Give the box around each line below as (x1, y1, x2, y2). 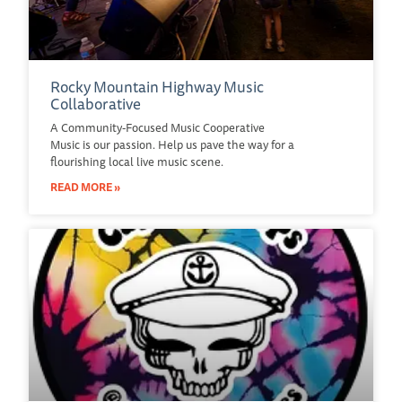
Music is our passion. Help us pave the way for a (50, 135, 294, 153)
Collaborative (50, 91, 141, 116)
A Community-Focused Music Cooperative (50, 118, 265, 136)
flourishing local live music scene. (50, 152, 223, 170)
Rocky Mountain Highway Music (50, 74, 264, 99)
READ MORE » (50, 178, 120, 196)
